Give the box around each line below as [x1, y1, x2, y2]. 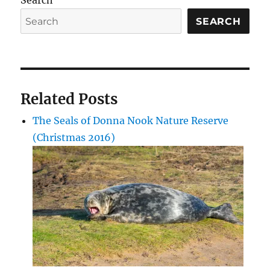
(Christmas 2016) [33, 131, 116, 144]
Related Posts [20, 90, 118, 109]
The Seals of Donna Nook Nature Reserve [33, 115, 229, 127]
